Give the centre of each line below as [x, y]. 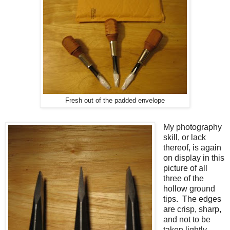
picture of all [185, 168]
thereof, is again [192, 147]
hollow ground [189, 188]
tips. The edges [192, 199]
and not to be [187, 219]
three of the [183, 178]
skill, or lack [184, 137]
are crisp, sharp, [192, 209]
